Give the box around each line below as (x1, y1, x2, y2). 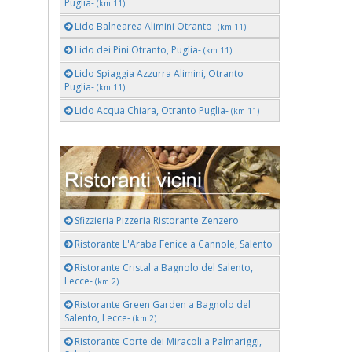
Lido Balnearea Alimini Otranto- (72, 20, 218, 33)
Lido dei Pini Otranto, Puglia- (72, 43, 203, 57)
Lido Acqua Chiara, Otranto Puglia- (72, 104, 231, 117)
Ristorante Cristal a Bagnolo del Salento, (72, 261, 253, 274)
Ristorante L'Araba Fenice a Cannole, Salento (72, 237, 273, 251)
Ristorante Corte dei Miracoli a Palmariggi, (72, 335, 262, 348)
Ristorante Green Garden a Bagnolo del (72, 298, 251, 311)
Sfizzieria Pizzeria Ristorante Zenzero (72, 214, 239, 227)
